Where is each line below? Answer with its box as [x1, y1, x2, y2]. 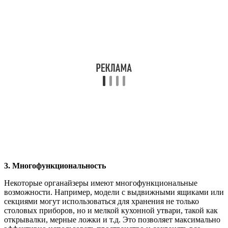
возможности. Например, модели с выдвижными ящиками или [4, 187, 224, 196]
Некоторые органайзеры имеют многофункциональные [4, 178, 197, 187]
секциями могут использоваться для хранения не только [4, 196, 199, 206]
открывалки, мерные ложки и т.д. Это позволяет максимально [4, 215, 220, 224]
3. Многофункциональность [4, 161, 106, 170]
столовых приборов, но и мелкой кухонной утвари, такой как [4, 206, 218, 215]
